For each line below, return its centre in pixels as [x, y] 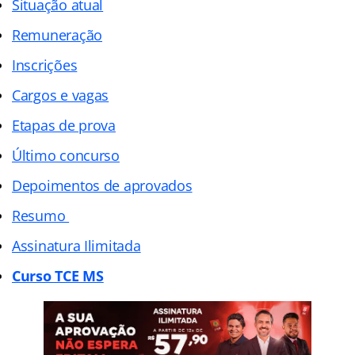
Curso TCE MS [58, 275]
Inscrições [45, 65]
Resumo [41, 215]
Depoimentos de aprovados [102, 185]
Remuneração [57, 34]
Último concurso [66, 155]
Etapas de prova [64, 125]
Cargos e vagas [61, 95]
